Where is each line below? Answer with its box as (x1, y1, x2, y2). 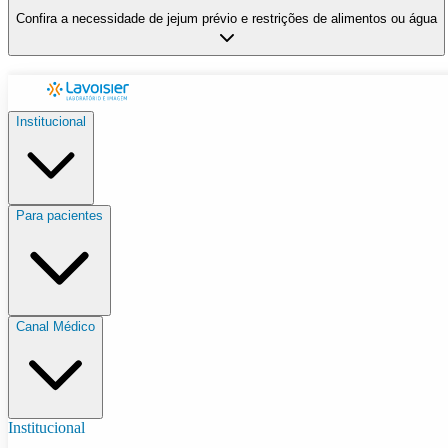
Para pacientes (16, 207, 103, 223)
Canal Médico (16, 318, 95, 334)
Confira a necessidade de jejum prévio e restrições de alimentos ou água (16, 11, 437, 27)
